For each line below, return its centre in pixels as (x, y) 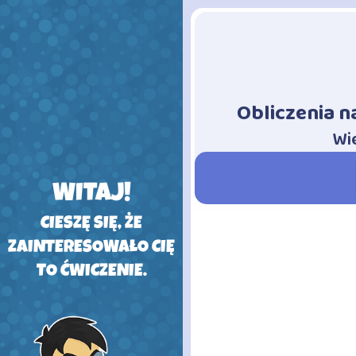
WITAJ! (91, 195)
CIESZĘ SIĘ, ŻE (91, 225)
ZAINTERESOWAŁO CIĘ (91, 249)
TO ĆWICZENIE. (91, 273)
